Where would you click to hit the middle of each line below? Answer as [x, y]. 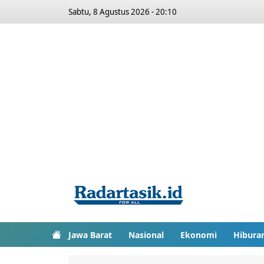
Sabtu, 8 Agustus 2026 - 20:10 [123, 12]
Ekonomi [199, 235]
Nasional [146, 235]
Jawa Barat [90, 235]
